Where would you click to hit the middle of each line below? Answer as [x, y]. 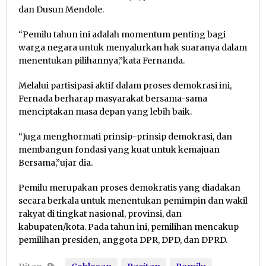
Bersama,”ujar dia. [56, 163]
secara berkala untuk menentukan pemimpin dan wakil [133, 201]
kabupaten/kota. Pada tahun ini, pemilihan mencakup [129, 227]
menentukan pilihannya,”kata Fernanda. [102, 61]
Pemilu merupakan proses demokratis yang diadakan [129, 188]
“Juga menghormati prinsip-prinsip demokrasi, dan [125, 137]
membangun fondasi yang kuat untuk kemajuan [119, 150]
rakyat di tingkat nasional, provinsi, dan [100, 214]
